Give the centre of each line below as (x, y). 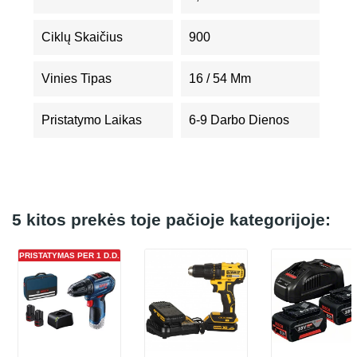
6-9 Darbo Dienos (239, 120)
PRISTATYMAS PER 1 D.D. (69, 255)
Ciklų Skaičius (82, 37)
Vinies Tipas (76, 78)
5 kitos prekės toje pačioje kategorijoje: (171, 220)
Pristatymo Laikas (92, 120)
